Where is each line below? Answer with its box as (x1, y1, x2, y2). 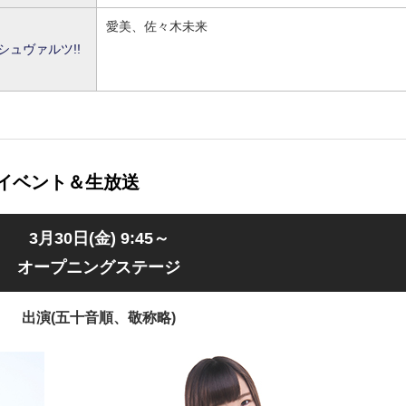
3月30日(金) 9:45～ (28, 229, 169, 247)
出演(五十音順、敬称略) (22, 310, 176, 325)
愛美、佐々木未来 (106, 19, 208, 34)
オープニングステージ (17, 258, 180, 276)
